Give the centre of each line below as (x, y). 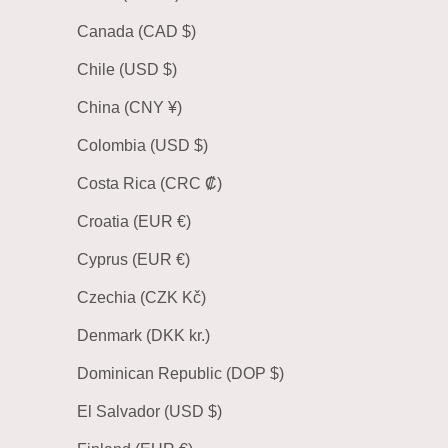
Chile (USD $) (169, 69)
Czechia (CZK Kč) (193, 297)
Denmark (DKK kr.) (199, 335)
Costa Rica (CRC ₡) (213, 183)
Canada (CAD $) (188, 31)
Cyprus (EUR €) (182, 259)
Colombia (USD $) (200, 145)
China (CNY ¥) (174, 107)
